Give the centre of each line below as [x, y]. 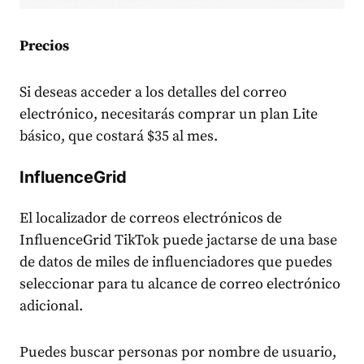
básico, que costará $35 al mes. [119, 136]
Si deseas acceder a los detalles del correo [153, 92]
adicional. [51, 305]
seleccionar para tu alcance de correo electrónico [180, 284]
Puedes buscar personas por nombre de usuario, [178, 352]
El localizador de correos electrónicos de [151, 218]
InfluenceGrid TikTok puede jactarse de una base [178, 240]
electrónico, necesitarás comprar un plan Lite [169, 114]
